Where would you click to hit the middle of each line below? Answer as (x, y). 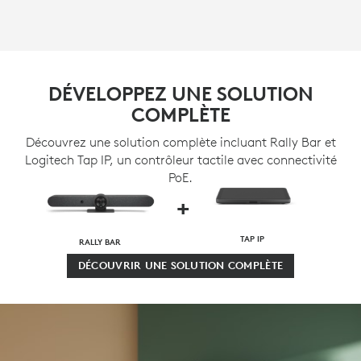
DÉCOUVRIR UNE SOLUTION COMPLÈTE (180, 265)
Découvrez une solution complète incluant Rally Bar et (180, 141)
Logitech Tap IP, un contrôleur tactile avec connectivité (180, 159)
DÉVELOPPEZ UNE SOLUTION (180, 93)
